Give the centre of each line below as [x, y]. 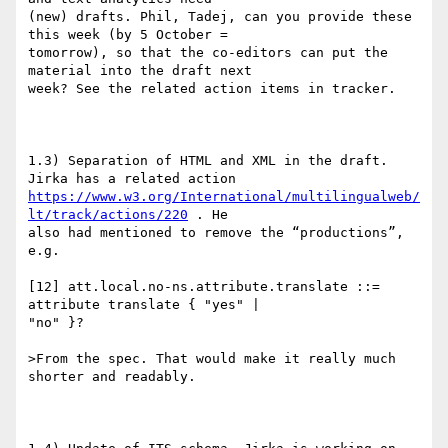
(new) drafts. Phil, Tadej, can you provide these [220, 17]
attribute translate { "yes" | [144, 305]
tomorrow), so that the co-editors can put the [208, 53]
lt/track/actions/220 [108, 215]
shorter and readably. [112, 377]
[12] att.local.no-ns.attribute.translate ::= [204, 287]
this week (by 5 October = [128, 35]
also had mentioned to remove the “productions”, [216, 233]
